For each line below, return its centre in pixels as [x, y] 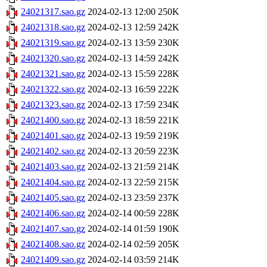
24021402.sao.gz [53, 151]
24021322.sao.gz [53, 89]
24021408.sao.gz [53, 244]
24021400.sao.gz [53, 120]
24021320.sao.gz [53, 58]
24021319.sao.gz [53, 43]
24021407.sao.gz [53, 229]
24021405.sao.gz [53, 198]
